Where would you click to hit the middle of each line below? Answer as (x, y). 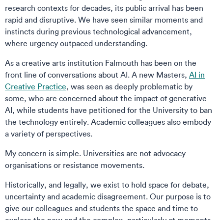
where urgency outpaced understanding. (77, 43)
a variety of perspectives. (50, 134)
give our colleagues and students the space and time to (101, 208)
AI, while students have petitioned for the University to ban (109, 110)
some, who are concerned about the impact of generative (106, 98)
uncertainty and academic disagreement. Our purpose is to (108, 196)
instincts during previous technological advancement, (98, 31)
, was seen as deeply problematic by (129, 86)
